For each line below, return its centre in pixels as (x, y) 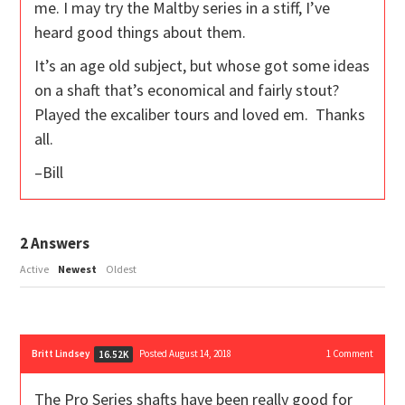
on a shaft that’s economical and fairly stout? (189, 90)
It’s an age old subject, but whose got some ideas (202, 66)
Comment (352, 354)
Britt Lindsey (61, 354)
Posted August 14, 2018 (186, 354)
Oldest (122, 269)
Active (35, 269)
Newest (78, 269)
